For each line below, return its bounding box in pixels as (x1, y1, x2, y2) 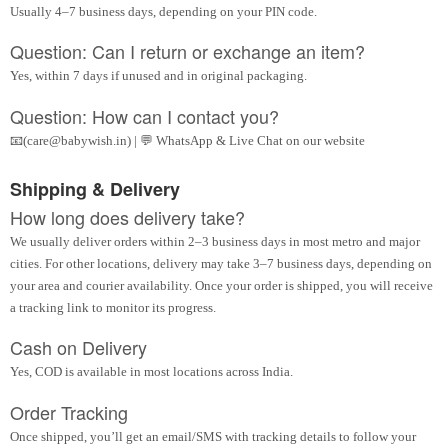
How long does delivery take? (10, 203, 245, 230)
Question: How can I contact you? (10, 102, 279, 129)
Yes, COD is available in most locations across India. (10, 364, 293, 380)
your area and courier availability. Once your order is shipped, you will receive (10, 277, 433, 293)
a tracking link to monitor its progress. (10, 299, 216, 315)
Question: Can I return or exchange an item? (10, 38, 365, 65)
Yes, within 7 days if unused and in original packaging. (10, 68, 307, 84)
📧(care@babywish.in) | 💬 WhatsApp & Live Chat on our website (10, 132, 365, 148)
